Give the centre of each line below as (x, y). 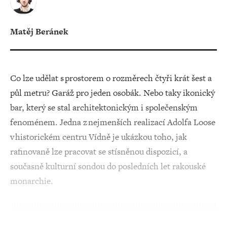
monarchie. (32, 181)
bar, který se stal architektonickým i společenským (104, 107)
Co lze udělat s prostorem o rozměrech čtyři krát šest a (111, 78)
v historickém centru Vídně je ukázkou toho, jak (99, 137)
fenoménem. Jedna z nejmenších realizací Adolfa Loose (113, 122)
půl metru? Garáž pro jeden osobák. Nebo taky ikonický (112, 93)
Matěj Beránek (39, 31)
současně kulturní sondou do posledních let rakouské (108, 166)
